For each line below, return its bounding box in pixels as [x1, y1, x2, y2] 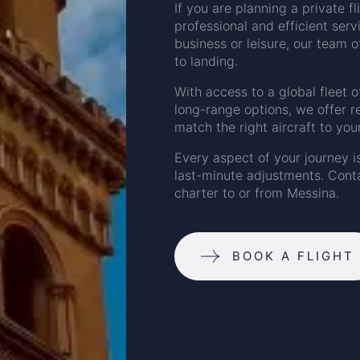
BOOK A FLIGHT [231, 248, 354, 264]
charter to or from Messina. [174, 184, 339, 201]
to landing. [174, 52, 238, 69]
